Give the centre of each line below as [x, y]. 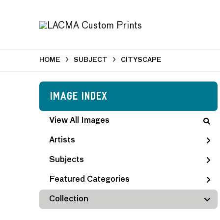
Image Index [79, 98]
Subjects [67, 160]
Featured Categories [89, 180]
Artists [62, 140]
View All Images [79, 121]
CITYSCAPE [141, 60]
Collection [69, 199]
